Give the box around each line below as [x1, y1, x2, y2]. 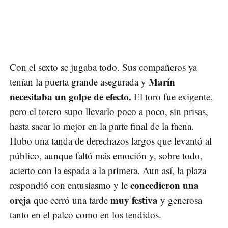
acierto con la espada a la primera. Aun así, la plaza [10, 163, 206, 177]
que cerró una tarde [31, 193, 110, 206]
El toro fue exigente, [134, 90, 213, 103]
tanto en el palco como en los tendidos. [10, 208, 161, 221]
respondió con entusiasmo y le [10, 178, 128, 191]
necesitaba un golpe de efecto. [10, 89, 134, 103]
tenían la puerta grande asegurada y [10, 75, 149, 88]
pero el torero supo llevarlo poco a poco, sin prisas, [10, 104, 208, 118]
